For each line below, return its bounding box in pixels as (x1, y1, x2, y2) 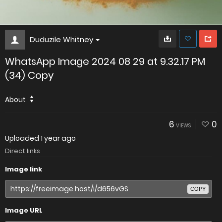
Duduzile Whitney (30, 34, 93, 45)
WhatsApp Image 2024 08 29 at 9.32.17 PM (5, 55, 205, 68)
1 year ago (41, 133, 76, 143)
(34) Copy (5, 68, 54, 82)
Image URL (5, 206, 43, 215)
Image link (5, 165, 42, 174)
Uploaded (5, 133, 41, 143)
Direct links (5, 146, 40, 156)
